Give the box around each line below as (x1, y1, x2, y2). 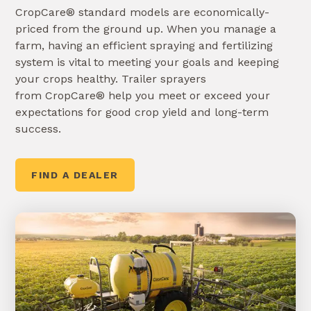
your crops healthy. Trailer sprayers (15, 72, 206, 85)
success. (15, 121, 61, 135)
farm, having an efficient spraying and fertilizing (15, 38, 273, 52)
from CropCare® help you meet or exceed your (15, 88, 270, 102)
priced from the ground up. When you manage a (15, 22, 276, 35)
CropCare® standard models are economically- (15, 5, 269, 19)
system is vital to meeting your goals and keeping (15, 55, 279, 69)
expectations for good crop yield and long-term (15, 105, 269, 119)
